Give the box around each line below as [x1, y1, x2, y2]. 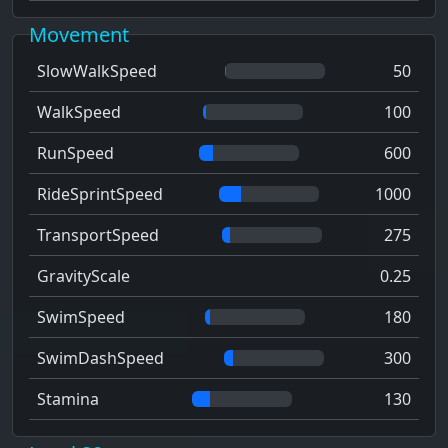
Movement [29, 21, 129, 49]
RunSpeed [37, 142, 114, 165]
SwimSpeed [37, 306, 125, 329]
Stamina [37, 388, 99, 411]
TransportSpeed [37, 224, 159, 247]
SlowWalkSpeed [37, 60, 157, 83]
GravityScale [37, 265, 130, 288]
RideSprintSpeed [37, 183, 163, 206]
